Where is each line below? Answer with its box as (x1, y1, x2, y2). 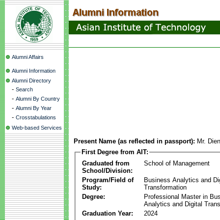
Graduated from (82, 159, 130, 167)
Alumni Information (12, 68, 55, 74)
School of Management (144, 159, 210, 167)
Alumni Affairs (12, 54, 44, 60)
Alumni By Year (16, 105, 52, 111)
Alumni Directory (12, 78, 51, 83)
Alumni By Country (16, 96, 60, 102)
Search (16, 86, 33, 92)
